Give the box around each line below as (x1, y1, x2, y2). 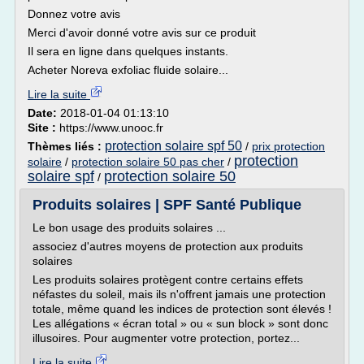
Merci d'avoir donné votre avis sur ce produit (28, 26, 256, 39)
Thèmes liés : (28, 140, 105, 153)
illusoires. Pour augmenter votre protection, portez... (32, 331, 300, 344)
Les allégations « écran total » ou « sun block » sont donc (32, 317, 328, 330)
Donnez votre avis (28, 7, 120, 20)
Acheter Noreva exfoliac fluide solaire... (28, 63, 228, 76)
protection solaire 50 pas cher (71, 155, 224, 168)
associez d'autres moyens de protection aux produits (32, 240, 303, 253)
